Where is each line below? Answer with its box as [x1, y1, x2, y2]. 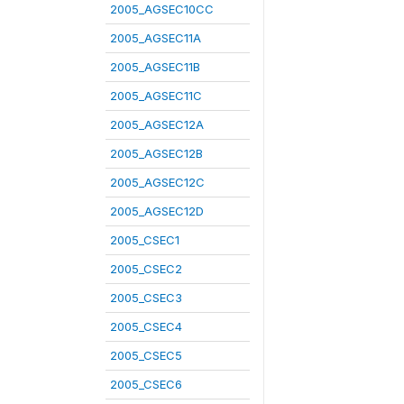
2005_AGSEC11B [110, 60, 200, 74]
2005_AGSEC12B [110, 146, 203, 161]
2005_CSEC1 [110, 233, 179, 247]
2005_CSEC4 [110, 319, 182, 334]
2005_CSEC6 [110, 377, 182, 391]
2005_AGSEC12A [110, 117, 204, 132]
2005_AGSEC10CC [110, 2, 214, 16]
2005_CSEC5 [110, 348, 182, 363]
